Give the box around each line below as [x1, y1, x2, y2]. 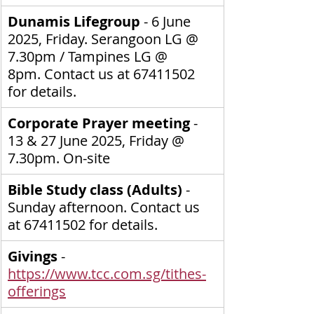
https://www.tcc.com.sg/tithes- [8, 264, 206, 283]
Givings [8, 246, 57, 266]
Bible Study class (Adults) [8, 179, 186, 199]
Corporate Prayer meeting [8, 113, 190, 132]
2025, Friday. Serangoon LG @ [8, 29, 202, 48]
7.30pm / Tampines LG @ [8, 46, 171, 66]
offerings [8, 281, 66, 301]
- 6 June [144, 11, 194, 31]
